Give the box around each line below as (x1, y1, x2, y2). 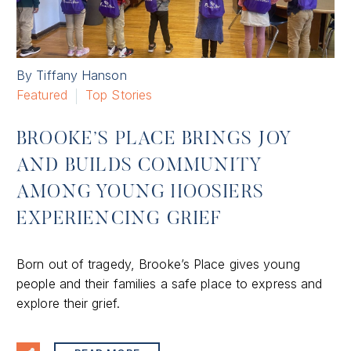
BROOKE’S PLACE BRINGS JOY (16, 130, 293, 150)
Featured (16, 87, 67, 103)
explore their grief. (16, 295, 120, 311)
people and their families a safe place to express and (16, 275, 323, 291)
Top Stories (85, 87, 153, 103)
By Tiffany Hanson (16, 67, 127, 84)
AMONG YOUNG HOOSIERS (16, 183, 264, 203)
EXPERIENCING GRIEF (16, 210, 222, 230)
